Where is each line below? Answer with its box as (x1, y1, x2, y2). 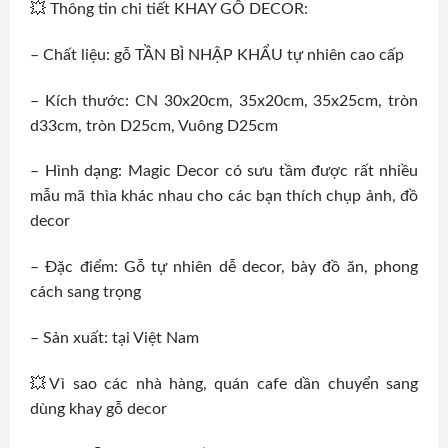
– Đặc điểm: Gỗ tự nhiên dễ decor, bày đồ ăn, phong (30, 259, 418, 276)
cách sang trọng (30, 284, 141, 301)
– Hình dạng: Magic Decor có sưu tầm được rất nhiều (30, 163, 418, 180)
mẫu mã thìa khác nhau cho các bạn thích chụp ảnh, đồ (30, 188, 418, 205)
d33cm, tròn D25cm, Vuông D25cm (30, 117, 278, 134)
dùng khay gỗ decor (30, 400, 167, 417)
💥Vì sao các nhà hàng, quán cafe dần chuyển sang (30, 375, 418, 392)
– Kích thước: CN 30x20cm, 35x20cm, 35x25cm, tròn (30, 92, 418, 109)
